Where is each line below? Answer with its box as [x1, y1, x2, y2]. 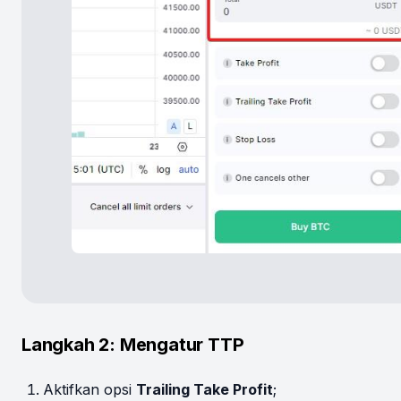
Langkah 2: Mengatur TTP [21, 333, 244, 355]
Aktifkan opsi [43, 380, 136, 398]
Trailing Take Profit [136, 380, 273, 398]
